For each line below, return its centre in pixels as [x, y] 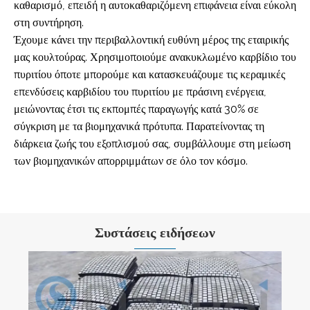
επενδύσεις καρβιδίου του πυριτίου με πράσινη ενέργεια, [140, 91]
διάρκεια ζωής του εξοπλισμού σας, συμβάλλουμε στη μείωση [152, 143]
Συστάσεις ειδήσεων [155, 232]
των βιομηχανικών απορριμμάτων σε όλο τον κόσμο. [131, 161]
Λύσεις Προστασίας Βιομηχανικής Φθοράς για [149, 294]
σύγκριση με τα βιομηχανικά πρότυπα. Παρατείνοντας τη [139, 126]
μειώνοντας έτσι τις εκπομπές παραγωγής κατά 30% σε [136, 109]
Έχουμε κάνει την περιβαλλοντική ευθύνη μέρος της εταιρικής [151, 39]
